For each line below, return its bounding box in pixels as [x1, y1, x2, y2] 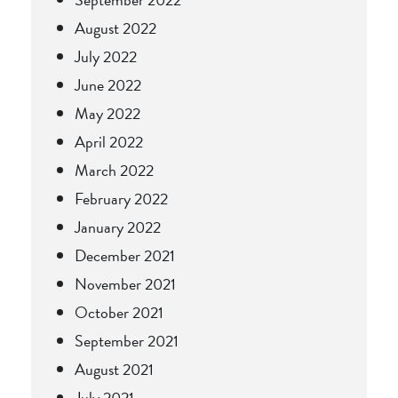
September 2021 [75, 328, 179, 353]
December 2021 [75, 243, 175, 267]
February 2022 [75, 186, 168, 211]
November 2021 [75, 271, 176, 296]
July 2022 [75, 44, 137, 68]
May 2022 [75, 100, 140, 125]
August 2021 [75, 356, 154, 381]
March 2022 [75, 157, 154, 182]
